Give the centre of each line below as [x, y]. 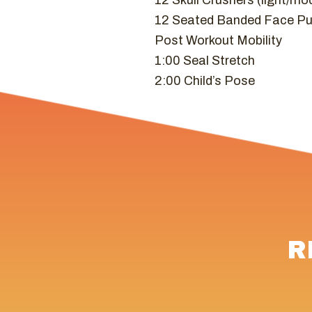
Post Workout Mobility [218, 40]
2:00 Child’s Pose [205, 81]
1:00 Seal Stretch [205, 61]
